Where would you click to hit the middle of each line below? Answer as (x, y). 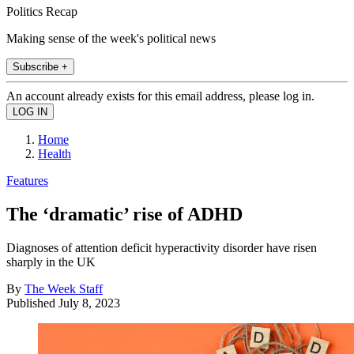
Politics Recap (42, 11)
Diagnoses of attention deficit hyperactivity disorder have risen (162, 247)
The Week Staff (64, 288)
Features (27, 180)
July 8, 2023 (89, 303)
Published (32, 303)
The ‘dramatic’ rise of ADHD (124, 214)
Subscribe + (40, 66)
